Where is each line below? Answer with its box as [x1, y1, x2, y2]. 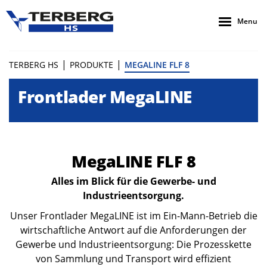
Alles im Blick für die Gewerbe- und [51, 175, 216, 188]
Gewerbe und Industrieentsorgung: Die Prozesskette [15, 238, 252, 251]
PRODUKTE [70, 59, 113, 70]
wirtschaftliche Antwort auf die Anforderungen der [20, 223, 247, 237]
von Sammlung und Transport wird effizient [36, 252, 231, 265]
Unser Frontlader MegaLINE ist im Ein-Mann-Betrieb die [10, 209, 257, 222]
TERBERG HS [9, 59, 58, 70]
